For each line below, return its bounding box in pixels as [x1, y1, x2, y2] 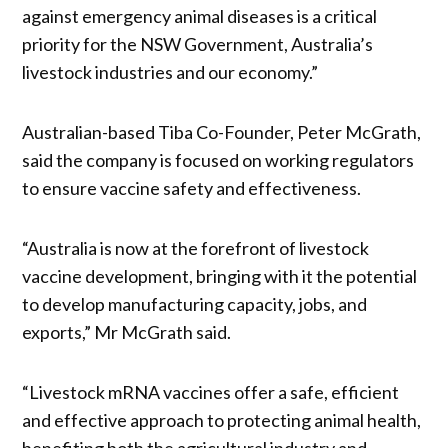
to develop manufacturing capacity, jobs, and [22, 292, 368, 315]
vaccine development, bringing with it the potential [22, 264, 418, 287]
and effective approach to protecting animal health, [22, 408, 422, 431]
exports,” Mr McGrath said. [22, 320, 232, 343]
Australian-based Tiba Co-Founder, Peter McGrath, [22, 120, 422, 143]
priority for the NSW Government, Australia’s [22, 32, 374, 55]
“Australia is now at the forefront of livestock [22, 236, 370, 259]
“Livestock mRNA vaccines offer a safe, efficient [22, 380, 400, 403]
